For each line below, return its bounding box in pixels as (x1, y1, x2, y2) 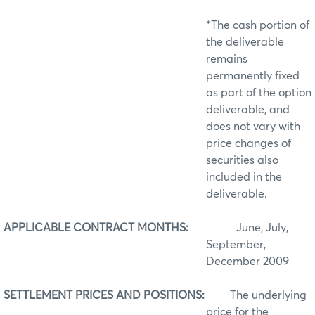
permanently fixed (206, 70, 300, 82)
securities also (206, 154, 278, 166)
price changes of (206, 137, 291, 149)
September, (206, 238, 266, 250)
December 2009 (206, 255, 289, 267)
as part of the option (206, 86, 311, 98)
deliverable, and (206, 103, 290, 115)
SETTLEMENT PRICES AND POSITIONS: (4, 289, 205, 301)
